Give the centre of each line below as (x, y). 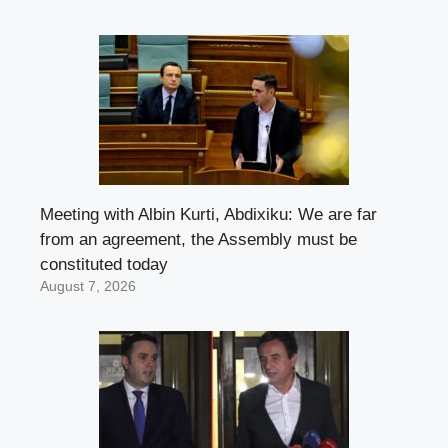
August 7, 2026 (88, 287)
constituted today (104, 265)
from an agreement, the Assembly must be (198, 240)
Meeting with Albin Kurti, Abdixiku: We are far (208, 215)
